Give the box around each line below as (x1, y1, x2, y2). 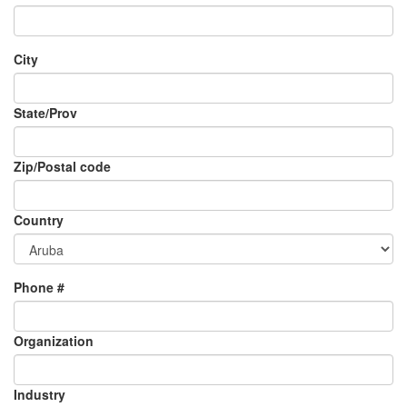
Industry (14, 384, 65, 403)
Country (14, 210, 64, 229)
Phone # (14, 277, 65, 296)
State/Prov (14, 103, 77, 122)
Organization (14, 331, 94, 350)
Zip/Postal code (14, 156, 111, 175)
